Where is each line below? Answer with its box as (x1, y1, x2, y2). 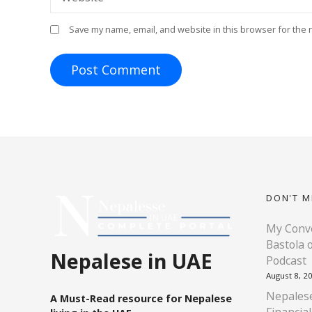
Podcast (266, 253, 306, 269)
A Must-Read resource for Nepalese (50, 291, 232, 305)
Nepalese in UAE (50, 247, 212, 275)
